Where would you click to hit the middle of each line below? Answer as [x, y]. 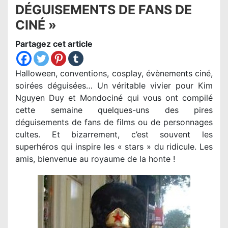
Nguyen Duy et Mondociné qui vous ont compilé [114, 98]
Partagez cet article [54, 44]
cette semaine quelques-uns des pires [114, 110]
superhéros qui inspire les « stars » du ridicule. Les [114, 147]
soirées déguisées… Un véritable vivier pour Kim [114, 86]
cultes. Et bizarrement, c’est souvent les [114, 135]
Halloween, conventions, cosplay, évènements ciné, [114, 74]
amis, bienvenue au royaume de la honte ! [95, 159]
